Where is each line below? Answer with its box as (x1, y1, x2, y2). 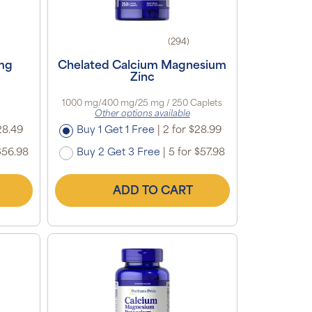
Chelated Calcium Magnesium (58, 60, 227, 72)
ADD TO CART (112, 185, 193, 197)
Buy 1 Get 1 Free (77, 125, 155, 136)
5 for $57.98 (166, 147, 226, 158)
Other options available (94, 109, 190, 118)
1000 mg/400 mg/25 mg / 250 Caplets (62, 99, 223, 108)
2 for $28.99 (160, 125, 222, 136)
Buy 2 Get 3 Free (77, 147, 161, 158)
